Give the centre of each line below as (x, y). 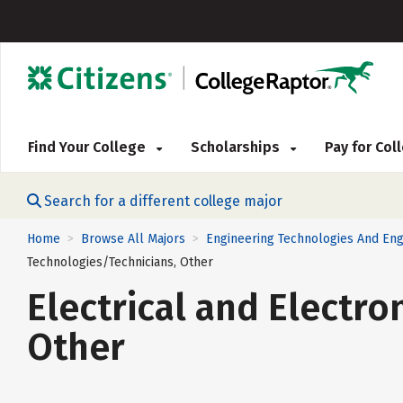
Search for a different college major (163, 201)
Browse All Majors (133, 239)
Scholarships (237, 147)
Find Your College (89, 147)
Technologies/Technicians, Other (120, 263)
